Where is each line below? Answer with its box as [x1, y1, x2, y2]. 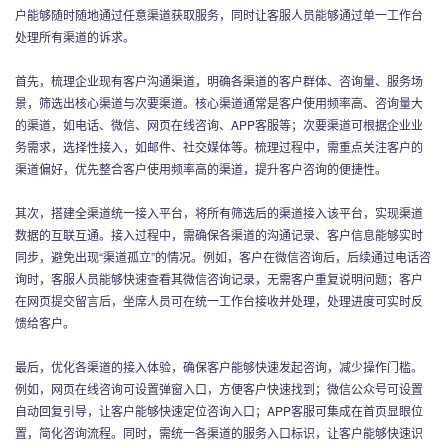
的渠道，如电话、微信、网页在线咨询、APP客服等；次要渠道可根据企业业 [15, 115, 423, 133]
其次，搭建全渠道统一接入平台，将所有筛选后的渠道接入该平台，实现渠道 [15, 203, 423, 221]
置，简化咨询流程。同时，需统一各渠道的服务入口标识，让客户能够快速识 [15, 423, 423, 441]
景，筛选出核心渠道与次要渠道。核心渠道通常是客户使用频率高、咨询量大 [15, 93, 423, 111]
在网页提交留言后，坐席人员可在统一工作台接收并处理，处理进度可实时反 [15, 291, 423, 309]
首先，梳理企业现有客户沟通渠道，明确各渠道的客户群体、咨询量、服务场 [15, 71, 423, 89]
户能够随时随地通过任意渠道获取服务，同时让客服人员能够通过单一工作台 [15, 5, 423, 23]
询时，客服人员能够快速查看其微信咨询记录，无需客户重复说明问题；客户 [15, 269, 423, 287]
